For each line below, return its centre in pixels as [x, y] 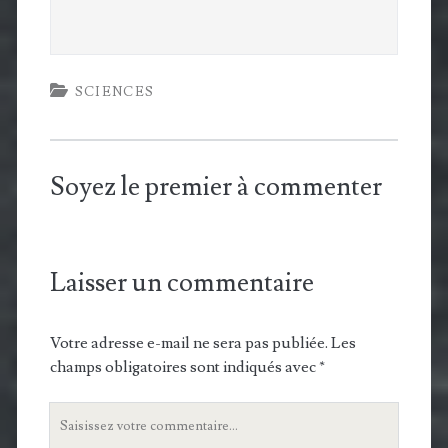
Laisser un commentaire [181, 283]
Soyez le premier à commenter [215, 187]
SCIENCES [114, 92]
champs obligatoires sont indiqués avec [184, 367]
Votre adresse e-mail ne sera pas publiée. [188, 343]
